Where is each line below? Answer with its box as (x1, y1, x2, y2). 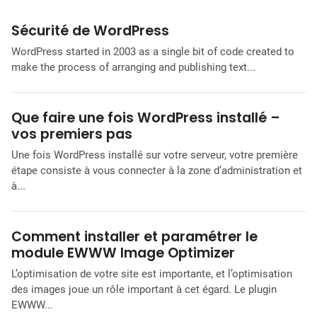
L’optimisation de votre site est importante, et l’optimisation (11, 267, 292, 280)
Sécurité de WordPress (11, 21, 169, 41)
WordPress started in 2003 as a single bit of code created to (11, 45, 294, 59)
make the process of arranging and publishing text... (11, 61, 255, 74)
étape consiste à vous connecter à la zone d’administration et (11, 164, 302, 178)
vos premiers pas (11, 125, 132, 144)
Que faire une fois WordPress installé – (11, 108, 280, 128)
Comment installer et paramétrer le (11, 227, 258, 247)
